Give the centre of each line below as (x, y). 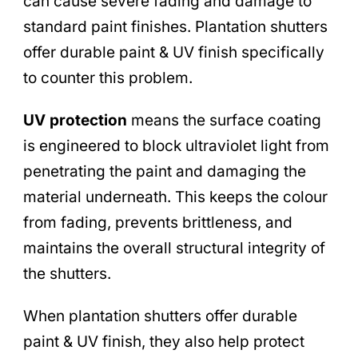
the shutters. (67, 273)
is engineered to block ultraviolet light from (176, 145)
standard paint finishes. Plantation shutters (175, 26)
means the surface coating (224, 120)
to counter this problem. (108, 78)
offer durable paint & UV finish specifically (174, 52)
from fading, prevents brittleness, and (158, 222)
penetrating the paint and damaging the (165, 171)
